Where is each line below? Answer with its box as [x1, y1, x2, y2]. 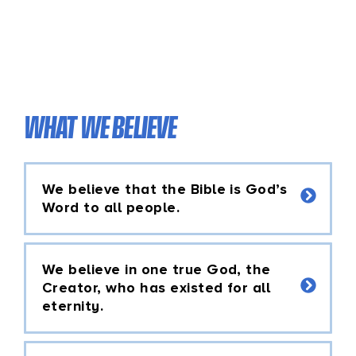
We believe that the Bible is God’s [42, 180, 288, 198]
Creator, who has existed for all [42, 278, 271, 296]
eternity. [42, 296, 104, 315]
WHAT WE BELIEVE [24, 107, 177, 145]
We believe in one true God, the [42, 260, 271, 278]
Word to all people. [42, 198, 180, 216]
